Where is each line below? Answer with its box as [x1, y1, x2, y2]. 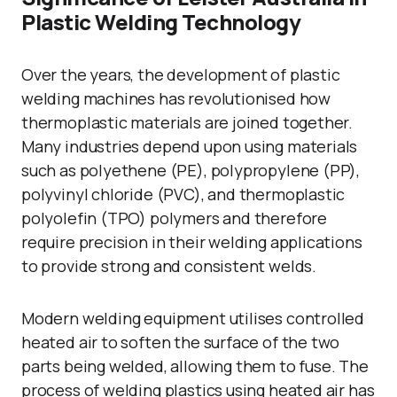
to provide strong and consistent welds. [21, 255, 316, 276]
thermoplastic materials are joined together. [21, 112, 354, 133]
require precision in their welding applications [21, 231, 362, 253]
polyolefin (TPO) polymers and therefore [21, 207, 327, 229]
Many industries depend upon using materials [21, 136, 358, 157]
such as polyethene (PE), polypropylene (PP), [21, 160, 361, 181]
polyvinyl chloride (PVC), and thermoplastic [21, 183, 346, 205]
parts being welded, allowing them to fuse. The [21, 355, 369, 377]
